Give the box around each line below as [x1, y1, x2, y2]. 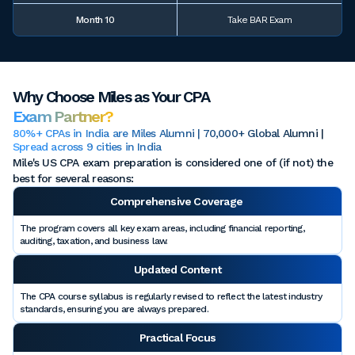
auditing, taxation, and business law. [20, 235, 168, 247]
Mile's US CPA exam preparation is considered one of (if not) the [13, 156, 333, 170]
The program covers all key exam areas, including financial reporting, [20, 223, 304, 235]
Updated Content [134, 263, 221, 277]
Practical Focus [139, 331, 216, 345]
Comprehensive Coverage [109, 195, 246, 208]
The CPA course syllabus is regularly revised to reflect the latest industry [20, 291, 323, 303]
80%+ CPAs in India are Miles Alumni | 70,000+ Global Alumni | [13, 127, 324, 140]
